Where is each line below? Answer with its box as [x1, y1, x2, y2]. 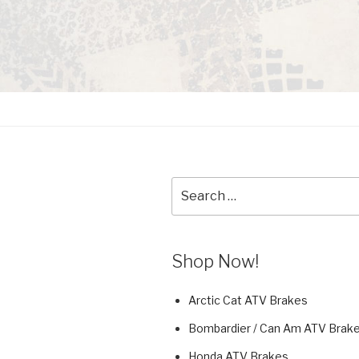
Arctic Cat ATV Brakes [188, 293, 308, 308]
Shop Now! [171, 250, 259, 272]
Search [171, 178, 213, 192]
